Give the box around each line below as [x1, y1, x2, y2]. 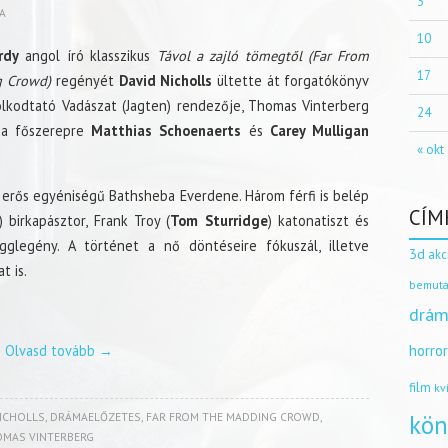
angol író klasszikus [18, 46, 157, 65]
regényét [51, 71, 119, 90]
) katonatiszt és [267, 211, 370, 230]
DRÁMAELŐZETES [49, 409, 141, 424]
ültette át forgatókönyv [212, 71, 370, 90]
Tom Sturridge [170, 211, 268, 230]
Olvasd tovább [5, 341, 100, 360]
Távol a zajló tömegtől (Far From [156, 46, 370, 65]
